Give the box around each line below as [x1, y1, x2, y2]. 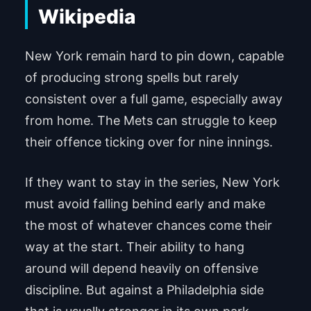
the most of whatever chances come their [24, 217, 272, 233]
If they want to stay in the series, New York [24, 174, 280, 190]
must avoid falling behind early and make [24, 196, 265, 211]
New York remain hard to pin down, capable [24, 48, 284, 63]
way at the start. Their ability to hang [24, 239, 244, 254]
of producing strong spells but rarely [24, 69, 239, 85]
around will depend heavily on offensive [24, 260, 258, 276]
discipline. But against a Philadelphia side [24, 282, 264, 297]
